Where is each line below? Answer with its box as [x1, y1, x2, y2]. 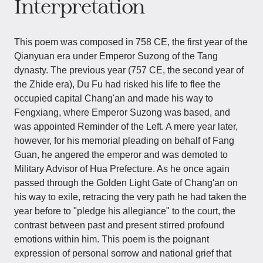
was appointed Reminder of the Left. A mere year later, [14, 122, 238, 131]
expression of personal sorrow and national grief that [14, 248, 231, 258]
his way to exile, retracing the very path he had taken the [14, 192, 247, 202]
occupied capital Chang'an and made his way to [14, 93, 213, 103]
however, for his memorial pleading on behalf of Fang [14, 136, 234, 146]
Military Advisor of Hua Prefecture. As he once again [14, 164, 230, 174]
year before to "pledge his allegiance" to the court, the [14, 206, 235, 216]
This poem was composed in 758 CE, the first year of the [14, 37, 248, 47]
